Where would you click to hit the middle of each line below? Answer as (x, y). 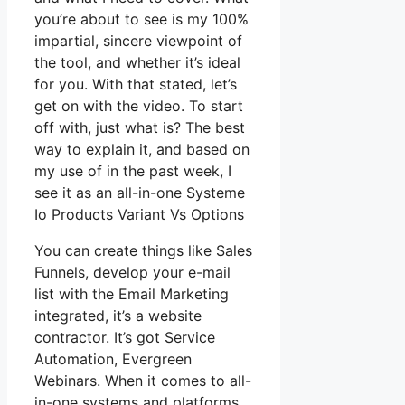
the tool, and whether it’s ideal (137, 63)
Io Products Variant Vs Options (139, 215)
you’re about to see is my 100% (141, 19)
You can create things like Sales (143, 251)
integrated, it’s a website (118, 316)
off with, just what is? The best (140, 128)
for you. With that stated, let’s (136, 85)
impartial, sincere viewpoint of (138, 41)
